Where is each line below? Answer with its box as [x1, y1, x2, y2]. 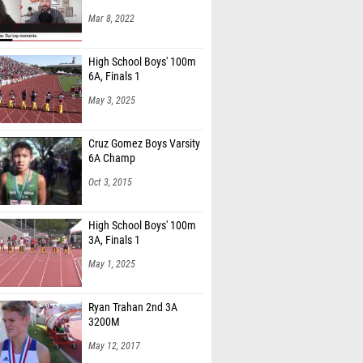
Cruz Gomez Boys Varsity [88, 120, 200, 134]
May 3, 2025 [88, 78, 135, 89]
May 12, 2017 [88, 323, 140, 335]
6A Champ [88, 135, 135, 148]
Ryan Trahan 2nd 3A [88, 284, 177, 297]
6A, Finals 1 [88, 53, 140, 66]
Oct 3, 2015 [88, 160, 132, 171]
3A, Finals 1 [88, 216, 140, 230]
